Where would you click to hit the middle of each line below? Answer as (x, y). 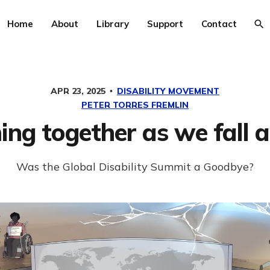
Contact (219, 24)
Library (112, 24)
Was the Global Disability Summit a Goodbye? (135, 167)
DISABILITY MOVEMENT (168, 91)
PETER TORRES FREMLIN (135, 105)
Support (165, 24)
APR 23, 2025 (79, 91)
